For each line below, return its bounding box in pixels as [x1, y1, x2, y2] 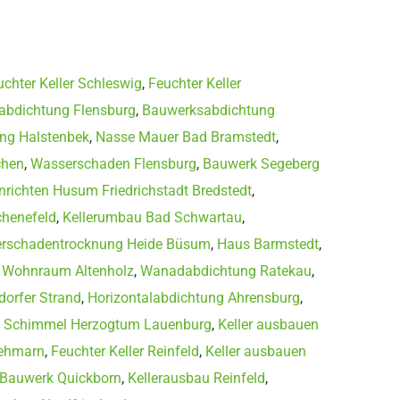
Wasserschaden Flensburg [30, 154, 196, 172]
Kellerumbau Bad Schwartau [62, 208, 242, 226]
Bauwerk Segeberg [203, 154, 320, 172]
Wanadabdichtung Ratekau [140, 262, 312, 279]
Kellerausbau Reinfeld [128, 369, 265, 387]
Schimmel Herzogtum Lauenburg [4, 315, 212, 333]
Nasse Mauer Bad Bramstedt [96, 128, 276, 146]
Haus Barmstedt [217, 235, 319, 253]
